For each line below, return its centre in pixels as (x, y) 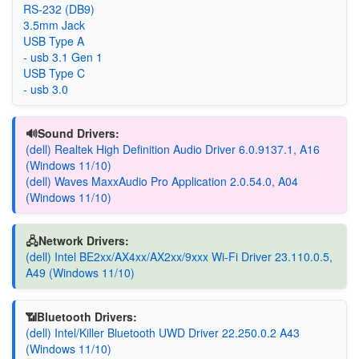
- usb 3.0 (45, 89)
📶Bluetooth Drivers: (81, 316)
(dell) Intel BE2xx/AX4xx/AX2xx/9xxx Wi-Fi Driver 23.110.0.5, (179, 256)
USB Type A (53, 41)
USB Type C (54, 73)
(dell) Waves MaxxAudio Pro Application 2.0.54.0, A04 (161, 181)
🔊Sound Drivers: (72, 133)
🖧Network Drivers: (77, 240)
